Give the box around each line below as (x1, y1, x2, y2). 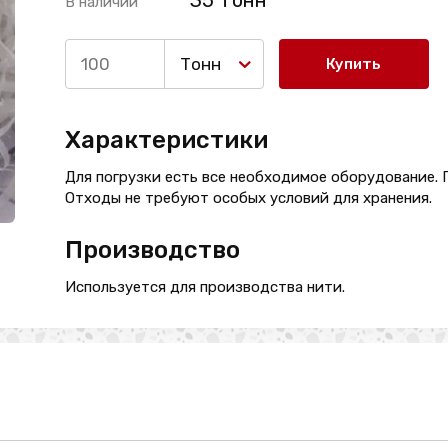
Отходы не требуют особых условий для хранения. (64, 189, 432, 207)
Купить (326, 55, 382, 73)
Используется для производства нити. (64, 278, 345, 296)
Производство (64, 236, 240, 264)
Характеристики (64, 126, 268, 154)
